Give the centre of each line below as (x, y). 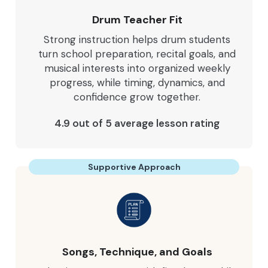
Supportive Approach (134, 167)
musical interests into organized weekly (137, 68)
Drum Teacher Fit (137, 20)
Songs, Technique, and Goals (137, 252)
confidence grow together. (137, 97)
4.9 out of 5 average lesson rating (137, 123)
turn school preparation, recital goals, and (137, 54)
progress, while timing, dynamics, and (137, 83)
